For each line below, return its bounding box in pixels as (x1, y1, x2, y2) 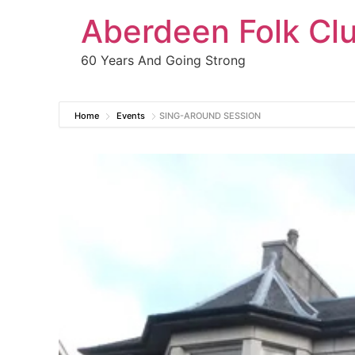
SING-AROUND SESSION (159, 110, 261, 122)
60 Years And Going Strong (81, 52, 246, 68)
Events (116, 110, 145, 122)
